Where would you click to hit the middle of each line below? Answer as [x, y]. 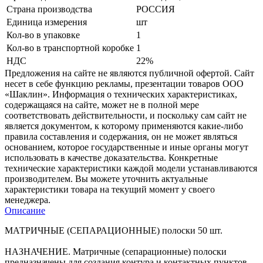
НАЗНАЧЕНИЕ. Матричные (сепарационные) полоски [116, 251]
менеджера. [28, 200]
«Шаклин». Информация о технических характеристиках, [121, 94]
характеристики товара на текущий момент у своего [110, 189]
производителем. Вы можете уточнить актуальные [106, 178]
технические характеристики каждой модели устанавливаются [131, 168]
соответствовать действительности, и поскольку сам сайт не [126, 115]
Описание [25, 210]
